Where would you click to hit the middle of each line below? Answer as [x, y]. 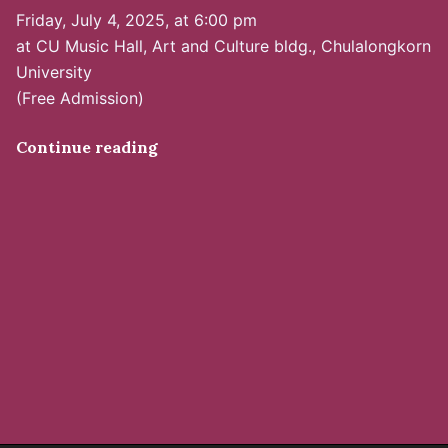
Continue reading [87, 147]
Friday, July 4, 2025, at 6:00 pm [136, 20]
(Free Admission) [80, 98]
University [54, 72]
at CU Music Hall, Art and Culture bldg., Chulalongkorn [223, 46]
